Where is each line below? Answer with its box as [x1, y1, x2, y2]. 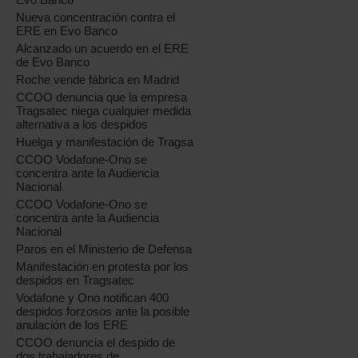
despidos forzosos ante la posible [16, 304, 190, 318]
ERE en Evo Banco [16, 24, 118, 38]
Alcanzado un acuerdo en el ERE [16, 42, 189, 55]
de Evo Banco [16, 55, 90, 69]
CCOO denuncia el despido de [16, 336, 176, 349]
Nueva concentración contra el [16, 10, 176, 24]
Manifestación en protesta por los [16, 260, 189, 273]
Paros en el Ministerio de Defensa [16, 242, 193, 256]
